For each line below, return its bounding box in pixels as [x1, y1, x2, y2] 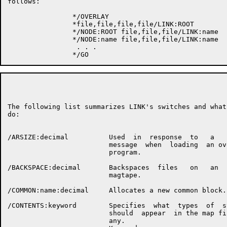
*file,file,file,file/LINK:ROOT [8, 20, 194, 28]
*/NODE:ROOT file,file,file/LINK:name [8, 28, 218, 35]
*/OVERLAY [8, 13, 109, 20]
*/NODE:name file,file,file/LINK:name [8, 35, 218, 43]
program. [8, 148, 141, 156]
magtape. [8, 171, 141, 179]
